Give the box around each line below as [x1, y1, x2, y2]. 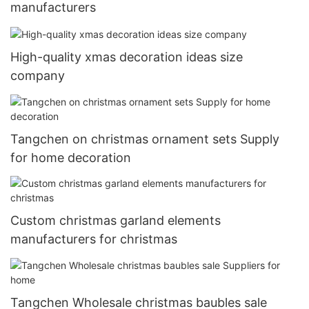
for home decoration [10, 150, 131, 165]
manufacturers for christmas [10, 232, 177, 247]
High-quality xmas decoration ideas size [10, 50, 243, 65]
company [10, 68, 65, 83]
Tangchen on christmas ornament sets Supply [10, 131, 279, 146]
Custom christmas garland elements [10, 213, 221, 228]
